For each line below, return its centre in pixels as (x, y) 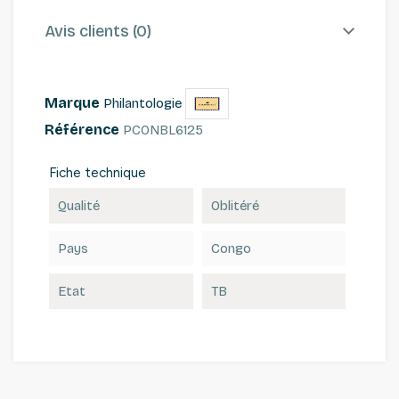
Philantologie (142, 103)
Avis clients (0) (98, 32)
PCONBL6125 (163, 130)
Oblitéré (235, 205)
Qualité (79, 205)
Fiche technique (98, 172)
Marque (72, 102)
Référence (82, 129)
